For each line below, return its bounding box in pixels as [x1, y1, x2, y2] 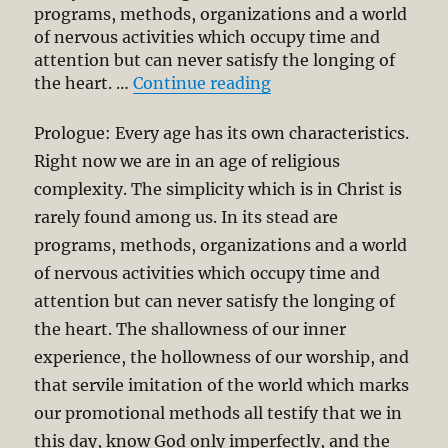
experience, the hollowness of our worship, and [34, 346, 410, 367]
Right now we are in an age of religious [34, 150, 341, 171]
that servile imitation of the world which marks [34, 374, 410, 395]
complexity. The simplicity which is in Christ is [34, 178, 403, 199]
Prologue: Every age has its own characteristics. [34, 122, 410, 143]
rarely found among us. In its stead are [34, 206, 339, 227]
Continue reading [133, 73, 272, 94]
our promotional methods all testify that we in [34, 402, 403, 423]
